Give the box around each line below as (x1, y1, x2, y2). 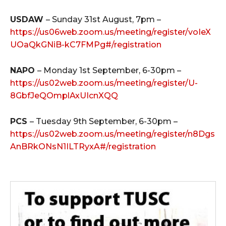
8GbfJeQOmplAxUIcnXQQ (10, 91, 118, 100)
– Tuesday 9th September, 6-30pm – (30, 117, 178, 126)
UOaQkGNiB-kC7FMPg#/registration (10, 40, 161, 49)
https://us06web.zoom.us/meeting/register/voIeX (10, 27, 211, 37)
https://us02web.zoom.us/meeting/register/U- (10, 78, 198, 88)
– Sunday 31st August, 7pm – (46, 15, 161, 24)
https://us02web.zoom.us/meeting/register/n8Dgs (10, 129, 215, 139)
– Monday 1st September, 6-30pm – (37, 66, 181, 75)
